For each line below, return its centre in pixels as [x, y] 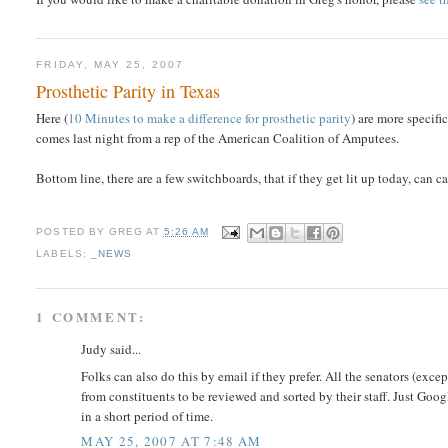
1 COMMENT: [91, 317]
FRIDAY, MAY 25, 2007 [110, 65]
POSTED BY [72, 231]
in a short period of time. [147, 415]
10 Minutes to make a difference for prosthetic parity [210, 117]
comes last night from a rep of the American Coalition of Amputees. [218, 137]
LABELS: [63, 253]
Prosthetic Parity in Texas [128, 90]
